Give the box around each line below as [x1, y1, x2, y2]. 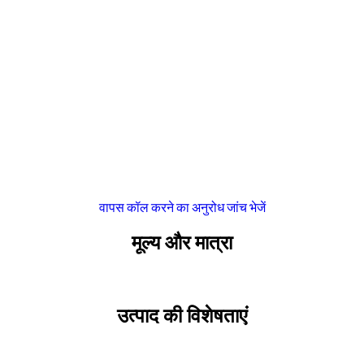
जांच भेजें [226, 197, 266, 218]
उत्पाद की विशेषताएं [117, 303, 247, 330]
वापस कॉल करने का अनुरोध [98, 197, 224, 218]
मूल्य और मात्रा [132, 230, 232, 257]
